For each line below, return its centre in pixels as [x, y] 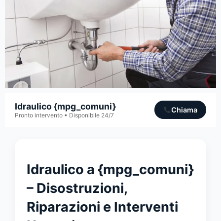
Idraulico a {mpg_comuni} [110, 169]
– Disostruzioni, [77, 188]
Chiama [184, 110]
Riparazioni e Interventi [102, 207]
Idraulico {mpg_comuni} [65, 106]
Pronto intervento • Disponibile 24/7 [64, 115]
